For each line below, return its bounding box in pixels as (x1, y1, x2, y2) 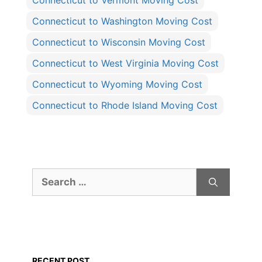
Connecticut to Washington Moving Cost (32, 15, 212, 27)
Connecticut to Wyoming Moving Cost (32, 78, 202, 91)
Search (32, 168, 61, 180)
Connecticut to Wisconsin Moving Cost (32, 36, 205, 49)
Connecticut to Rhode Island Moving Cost (32, 99, 218, 112)
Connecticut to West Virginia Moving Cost (32, 57, 219, 70)
